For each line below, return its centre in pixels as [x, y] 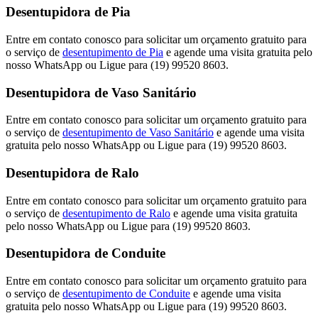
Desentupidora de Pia [68, 12]
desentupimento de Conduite [126, 294]
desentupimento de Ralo [116, 213]
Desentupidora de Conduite [86, 253]
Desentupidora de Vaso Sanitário [101, 92]
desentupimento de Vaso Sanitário [138, 133]
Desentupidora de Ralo [72, 172]
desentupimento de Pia [113, 52]
